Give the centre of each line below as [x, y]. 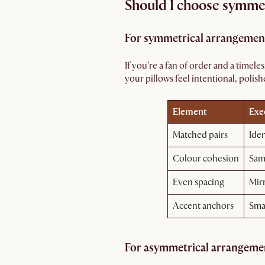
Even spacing [198, 182]
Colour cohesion [206, 159]
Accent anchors [203, 206]
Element [190, 112]
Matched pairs [200, 135]
